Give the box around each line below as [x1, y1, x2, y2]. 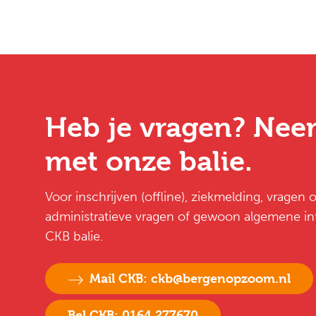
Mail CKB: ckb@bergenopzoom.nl [90, 271, 291, 286]
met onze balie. [45, 145, 253, 178]
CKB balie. [45, 229, 103, 245]
